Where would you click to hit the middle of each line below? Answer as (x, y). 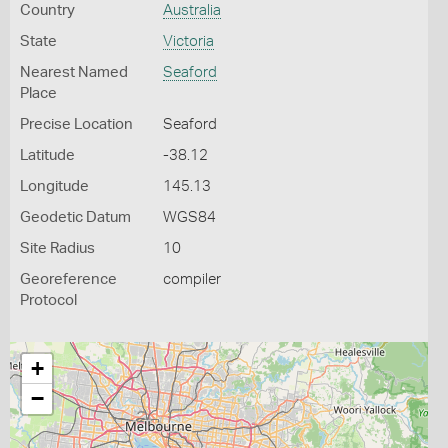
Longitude (54, 186)
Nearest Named (74, 72)
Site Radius (57, 248)
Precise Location (76, 124)
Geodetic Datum (75, 217)
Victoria (188, 41)
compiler (191, 279)
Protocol (48, 300)
